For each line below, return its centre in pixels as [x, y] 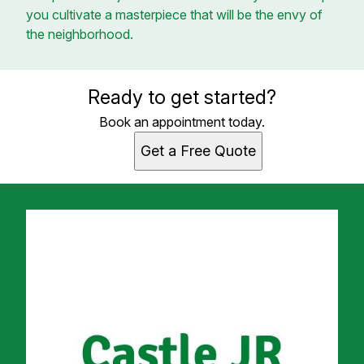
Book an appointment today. [182, 121]
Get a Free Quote [198, 150]
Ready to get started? [182, 97]
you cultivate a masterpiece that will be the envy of [174, 14]
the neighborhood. [80, 34]
